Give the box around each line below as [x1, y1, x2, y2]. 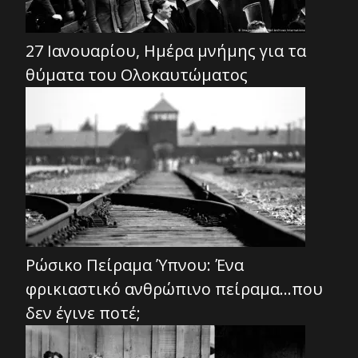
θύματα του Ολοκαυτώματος [26, 64, 248, 86]
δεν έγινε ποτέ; [26, 302, 141, 324]
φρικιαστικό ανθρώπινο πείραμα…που [26, 278, 323, 300]
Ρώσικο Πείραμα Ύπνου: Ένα [26, 254, 244, 276]
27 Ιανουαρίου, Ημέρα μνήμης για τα [26, 40, 306, 62]
